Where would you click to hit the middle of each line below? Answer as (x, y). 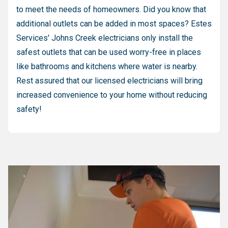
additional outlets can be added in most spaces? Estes (114, 23)
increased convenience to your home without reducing (112, 95)
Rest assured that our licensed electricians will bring (109, 80)
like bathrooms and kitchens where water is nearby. (107, 66)
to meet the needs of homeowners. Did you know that (111, 9)
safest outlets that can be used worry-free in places (109, 52)
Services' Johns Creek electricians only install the (105, 38)
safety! (29, 109)
